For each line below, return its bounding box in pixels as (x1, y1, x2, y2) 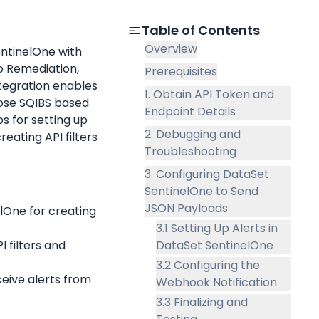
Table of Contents (141, 21, 260, 39)
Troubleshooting (144, 142, 236, 159)
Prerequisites (144, 63, 217, 80)
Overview (144, 40, 197, 57)
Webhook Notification (155, 273, 277, 291)
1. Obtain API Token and (144, 85, 274, 103)
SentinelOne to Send (144, 182, 258, 199)
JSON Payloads (144, 199, 228, 216)
